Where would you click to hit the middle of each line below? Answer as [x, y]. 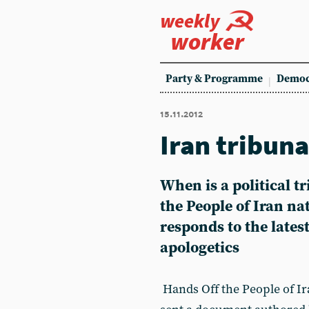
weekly [190, 21]
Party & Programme [214, 79]
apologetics [200, 248]
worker [207, 41]
